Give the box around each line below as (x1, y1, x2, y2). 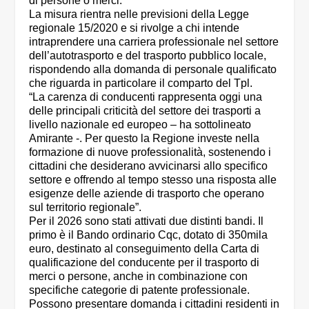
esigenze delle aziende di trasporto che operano (29, 188, 265, 200)
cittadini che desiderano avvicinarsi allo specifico (29, 160, 268, 172)
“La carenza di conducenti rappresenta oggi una (29, 91, 263, 103)
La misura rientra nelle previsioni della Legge (29, 8, 250, 21)
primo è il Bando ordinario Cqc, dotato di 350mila (29, 229, 268, 241)
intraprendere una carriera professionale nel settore (29, 36, 279, 48)
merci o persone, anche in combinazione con (29, 270, 248, 283)
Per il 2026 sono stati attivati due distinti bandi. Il (29, 215, 264, 228)
